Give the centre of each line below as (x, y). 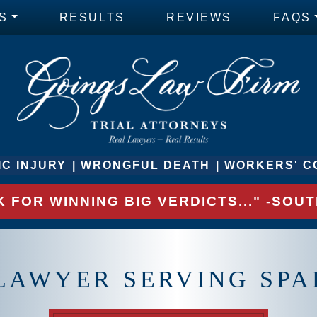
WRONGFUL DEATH (145, 165)
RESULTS (92, 17)
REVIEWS (200, 17)
